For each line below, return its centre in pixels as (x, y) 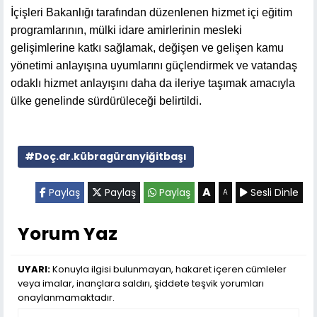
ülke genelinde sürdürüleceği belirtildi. (106, 100)
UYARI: (34, 269)
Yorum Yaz (68, 234)
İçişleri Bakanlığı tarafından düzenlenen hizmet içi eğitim (151, 12)
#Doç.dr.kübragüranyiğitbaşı (106, 156)
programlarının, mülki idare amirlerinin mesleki (126, 30)
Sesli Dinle (273, 192)
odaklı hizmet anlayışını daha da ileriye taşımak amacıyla (153, 83)
